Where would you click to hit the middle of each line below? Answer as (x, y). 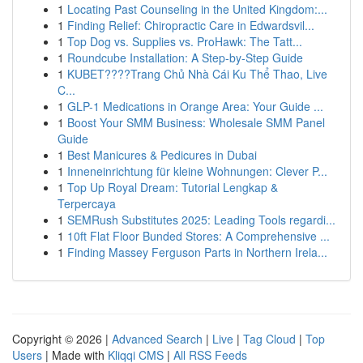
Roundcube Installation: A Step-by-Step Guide (185, 58)
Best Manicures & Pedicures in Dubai (162, 155)
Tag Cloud (269, 339)
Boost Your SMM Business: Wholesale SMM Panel (196, 122)
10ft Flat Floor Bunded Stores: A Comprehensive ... (199, 236)
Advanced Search (157, 339)
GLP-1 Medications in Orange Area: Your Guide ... (195, 106)
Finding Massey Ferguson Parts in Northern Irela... (197, 252)
